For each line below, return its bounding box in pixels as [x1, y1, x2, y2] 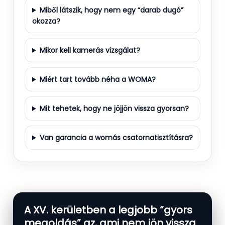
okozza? [32, 16, 60, 26]
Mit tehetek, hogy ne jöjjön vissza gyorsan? [39, 103, 189, 114]
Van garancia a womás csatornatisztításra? [39, 132, 193, 143]
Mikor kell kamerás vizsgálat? [39, 45, 140, 55]
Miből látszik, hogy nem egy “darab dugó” [39, 5, 183, 15]
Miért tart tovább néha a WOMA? [39, 74, 156, 84]
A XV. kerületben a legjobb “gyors [24, 202, 192, 217]
